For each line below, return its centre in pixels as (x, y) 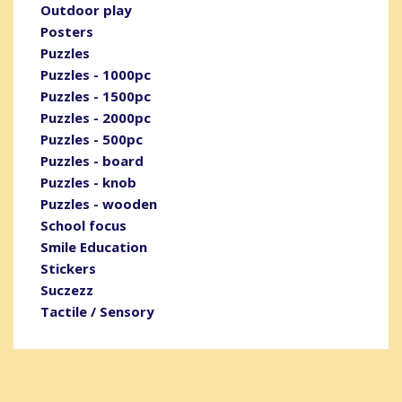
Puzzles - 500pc (92, 139)
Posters (67, 31)
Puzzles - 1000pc (96, 74)
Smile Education (94, 246)
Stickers (68, 268)
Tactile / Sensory (97, 311)
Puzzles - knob (88, 182)
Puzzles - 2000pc (96, 117)
